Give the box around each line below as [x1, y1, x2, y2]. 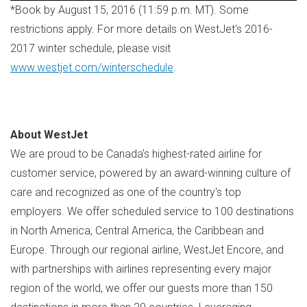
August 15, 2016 [58, 3, 136, 16]
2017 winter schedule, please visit [10, 41, 171, 55]
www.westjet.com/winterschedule [10, 60, 173, 74]
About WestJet [10, 127, 88, 141]
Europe [10, 243, 45, 256]
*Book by [10, 3, 58, 16]
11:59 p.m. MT [142, 3, 210, 16]
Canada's [106, 147, 149, 160]
